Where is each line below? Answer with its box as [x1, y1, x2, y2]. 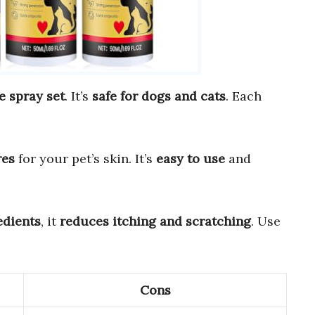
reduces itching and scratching [60, 213, 251, 230]
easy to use [156, 150, 225, 167]
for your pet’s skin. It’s [15, 150, 156, 167]
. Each [226, 88, 262, 105]
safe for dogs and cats [92, 88, 226, 105]
